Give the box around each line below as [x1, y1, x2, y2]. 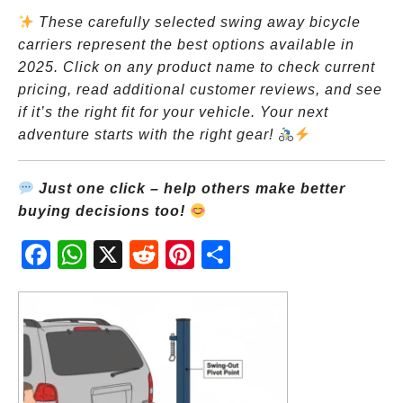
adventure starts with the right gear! [18, 127, 278, 142]
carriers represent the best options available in [18, 37, 354, 52]
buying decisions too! [18, 203, 190, 219]
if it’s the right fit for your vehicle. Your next [18, 104, 328, 120]
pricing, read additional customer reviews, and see [18, 82, 382, 97]
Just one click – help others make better [34, 181, 346, 196]
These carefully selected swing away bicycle [34, 14, 362, 30]
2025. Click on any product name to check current [18, 59, 375, 75]
